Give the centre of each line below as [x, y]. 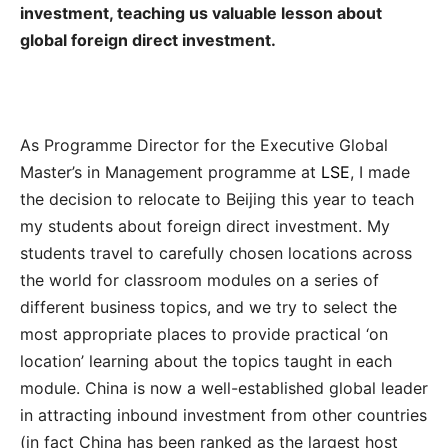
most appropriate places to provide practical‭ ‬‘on [204, 333]
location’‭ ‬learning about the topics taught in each [206, 360]
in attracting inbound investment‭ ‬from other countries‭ [223, 414]
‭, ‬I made [380, 171]
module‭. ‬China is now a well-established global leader [224, 387]
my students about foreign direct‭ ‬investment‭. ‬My [205, 225]
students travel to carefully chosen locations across [216, 252]
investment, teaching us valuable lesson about [201, 12]
